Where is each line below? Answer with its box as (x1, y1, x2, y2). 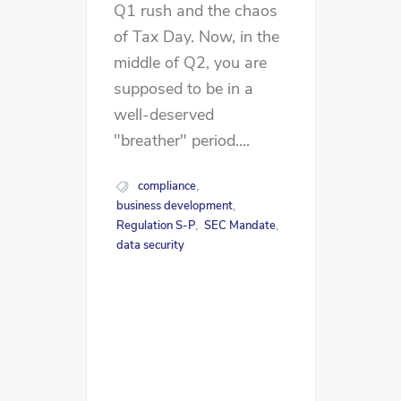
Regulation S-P (115, 218, 195, 235)
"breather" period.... (114, 130, 250, 152)
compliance (137, 178, 196, 195)
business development (115, 198, 233, 215)
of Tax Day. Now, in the (114, 26, 279, 48)
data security (115, 237, 184, 254)
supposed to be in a (114, 78, 253, 100)
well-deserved (114, 104, 214, 126)
